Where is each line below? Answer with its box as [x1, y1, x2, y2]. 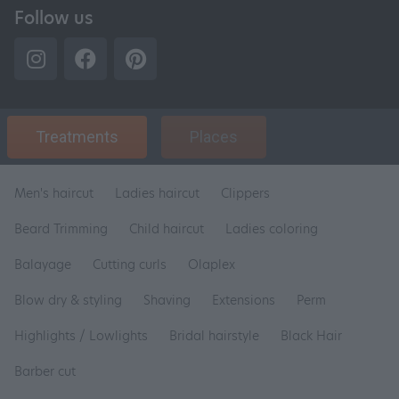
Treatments [36, 127, 118, 146]
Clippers [221, 184, 270, 202]
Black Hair [281, 327, 342, 345]
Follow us [14, 6, 94, 30]
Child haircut [129, 220, 204, 238]
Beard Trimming [14, 220, 108, 238]
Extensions [212, 291, 275, 309]
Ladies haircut [115, 184, 199, 202]
